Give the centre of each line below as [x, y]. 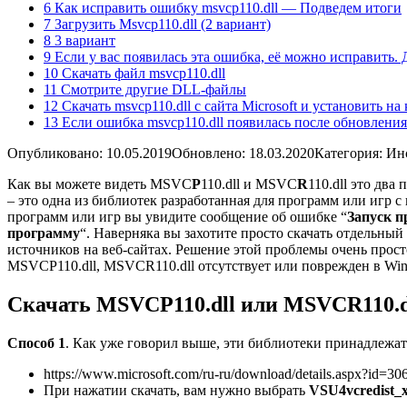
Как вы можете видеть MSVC [99, 184]
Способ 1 [36, 342]
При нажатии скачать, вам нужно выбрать [176, 390]
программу [44, 233]
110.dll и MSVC [249, 184]
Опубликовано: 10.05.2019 [89, 153]
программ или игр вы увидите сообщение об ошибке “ [177, 216]
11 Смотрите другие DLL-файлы [145, 89]
